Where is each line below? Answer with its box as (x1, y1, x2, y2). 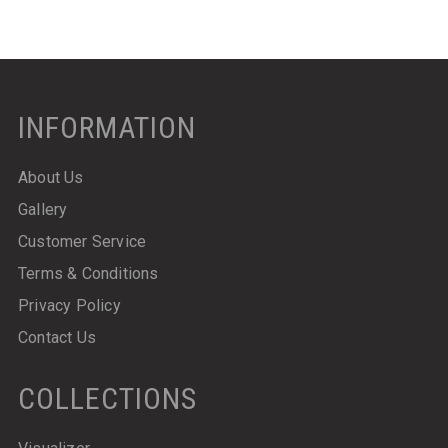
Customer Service (17, 231, 147, 251)
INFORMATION (17, 109, 196, 145)
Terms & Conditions (17, 263, 159, 283)
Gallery (17, 199, 68, 219)
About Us (17, 167, 84, 187)
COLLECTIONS (17, 380, 197, 416)
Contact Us (17, 327, 96, 347)
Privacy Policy (17, 295, 121, 315)
